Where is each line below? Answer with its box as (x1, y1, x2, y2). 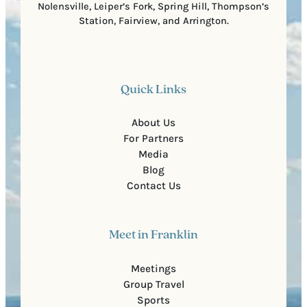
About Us (132, 116, 175, 130)
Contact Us (126, 180, 181, 193)
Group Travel (123, 278, 184, 291)
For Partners (123, 132, 184, 145)
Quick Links (121, 83, 186, 97)
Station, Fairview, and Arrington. (78, 15, 229, 27)
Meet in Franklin (109, 229, 198, 243)
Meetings (131, 262, 176, 275)
